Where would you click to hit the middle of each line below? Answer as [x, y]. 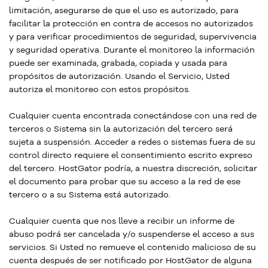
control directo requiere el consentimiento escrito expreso [131, 155]
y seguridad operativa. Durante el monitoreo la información [132, 50]
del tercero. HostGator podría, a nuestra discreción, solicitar [133, 168]
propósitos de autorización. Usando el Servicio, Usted [119, 76]
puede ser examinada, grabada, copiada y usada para [118, 63]
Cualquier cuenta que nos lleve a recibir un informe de [122, 221]
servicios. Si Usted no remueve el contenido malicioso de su [133, 247]
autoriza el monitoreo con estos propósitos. [100, 89]
